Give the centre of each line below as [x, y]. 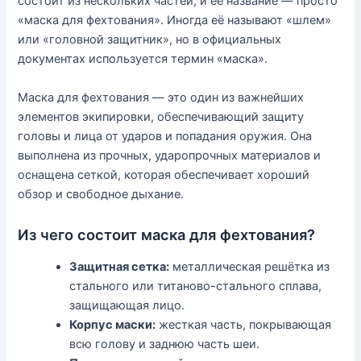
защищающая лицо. [127, 305]
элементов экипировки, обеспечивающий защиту [161, 116]
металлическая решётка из [250, 266]
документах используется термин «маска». [143, 59]
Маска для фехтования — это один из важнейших [161, 97]
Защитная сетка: [120, 266]
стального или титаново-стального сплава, [196, 286]
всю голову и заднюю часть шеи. [165, 344]
